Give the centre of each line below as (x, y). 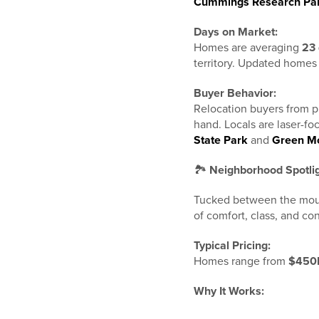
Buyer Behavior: (235, 93)
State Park (221, 140)
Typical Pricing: (232, 246)
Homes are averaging (248, 48)
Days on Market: (236, 32)
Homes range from (241, 261)
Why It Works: (229, 291)
